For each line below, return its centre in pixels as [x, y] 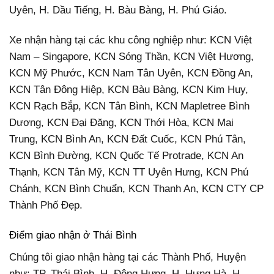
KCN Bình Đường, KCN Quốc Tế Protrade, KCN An [126, 156]
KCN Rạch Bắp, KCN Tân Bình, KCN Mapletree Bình [129, 106]
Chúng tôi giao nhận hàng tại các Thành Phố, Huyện [128, 257]
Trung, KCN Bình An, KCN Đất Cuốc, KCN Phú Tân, [128, 139]
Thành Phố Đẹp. [46, 206]
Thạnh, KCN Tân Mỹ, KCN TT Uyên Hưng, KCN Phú [129, 172]
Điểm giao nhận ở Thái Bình [73, 235]
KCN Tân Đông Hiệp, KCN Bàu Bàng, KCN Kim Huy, [129, 90]
